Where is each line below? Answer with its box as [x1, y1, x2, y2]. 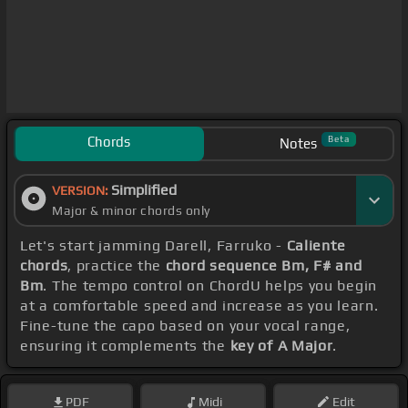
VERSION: [52, 183, 111, 199]
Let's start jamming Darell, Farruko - [20, 237, 287, 255]
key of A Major [229, 337, 333, 355]
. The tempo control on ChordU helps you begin [43, 277, 377, 295]
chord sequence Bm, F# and [165, 257, 362, 275]
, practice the [67, 257, 166, 275]
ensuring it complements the [20, 337, 230, 355]
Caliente [286, 237, 346, 255]
